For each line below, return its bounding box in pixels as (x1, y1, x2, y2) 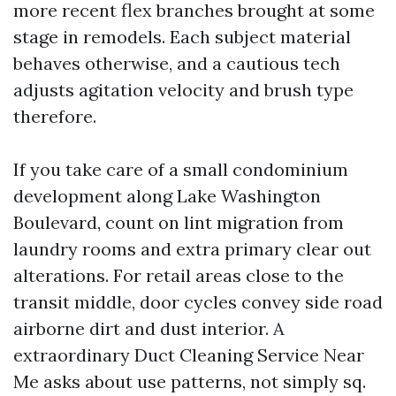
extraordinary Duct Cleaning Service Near (13, 344, 364, 366)
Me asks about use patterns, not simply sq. (13, 370, 366, 392)
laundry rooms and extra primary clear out (13, 238, 371, 260)
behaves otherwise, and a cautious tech (13, 52, 340, 74)
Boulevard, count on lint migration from (13, 211, 344, 233)
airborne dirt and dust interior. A (13, 317, 285, 339)
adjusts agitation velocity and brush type (13, 79, 354, 101)
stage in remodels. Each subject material (13, 26, 351, 48)
